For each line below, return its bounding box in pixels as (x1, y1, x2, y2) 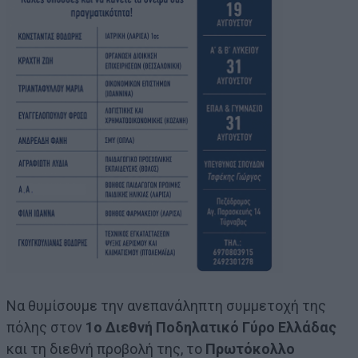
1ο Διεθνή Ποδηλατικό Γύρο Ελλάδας (86, 318, 336, 336)
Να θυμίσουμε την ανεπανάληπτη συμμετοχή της (6, 296, 326, 314)
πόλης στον (6, 318, 86, 336)
